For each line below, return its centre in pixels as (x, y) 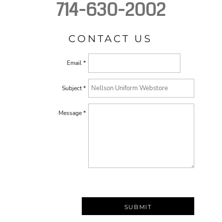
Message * (72, 113)
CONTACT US (111, 39)
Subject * (74, 88)
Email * (76, 63)
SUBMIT (138, 207)
